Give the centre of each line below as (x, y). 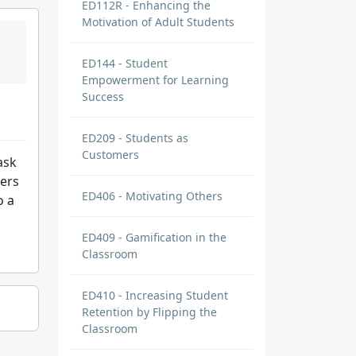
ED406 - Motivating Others (152, 196)
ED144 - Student (125, 63)
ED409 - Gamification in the (154, 237)
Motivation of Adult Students (158, 22)
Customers (110, 155)
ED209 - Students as (135, 138)
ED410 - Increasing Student (155, 295)
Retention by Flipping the (149, 312)
